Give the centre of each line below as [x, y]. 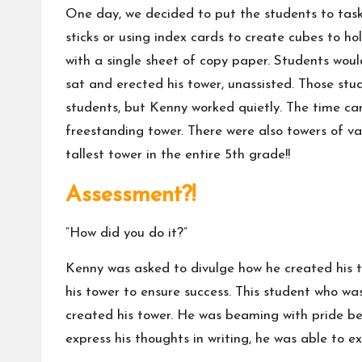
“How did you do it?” [126, 234]
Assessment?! [130, 196]
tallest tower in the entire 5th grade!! [180, 155]
